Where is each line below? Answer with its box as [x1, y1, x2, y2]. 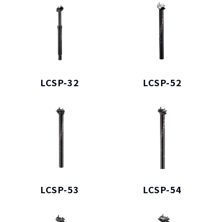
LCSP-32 [40, 76, 80, 89]
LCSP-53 [40, 182, 80, 196]
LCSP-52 [142, 76, 182, 89]
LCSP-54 [142, 182, 182, 196]
